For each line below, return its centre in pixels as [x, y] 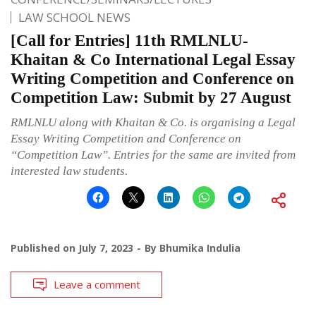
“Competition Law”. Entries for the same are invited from [153, 154]
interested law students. [69, 171]
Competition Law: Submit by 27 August [151, 97]
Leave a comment [97, 284]
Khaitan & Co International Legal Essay [153, 59]
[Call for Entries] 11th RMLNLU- [129, 40]
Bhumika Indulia [200, 248]
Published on [44, 248]
